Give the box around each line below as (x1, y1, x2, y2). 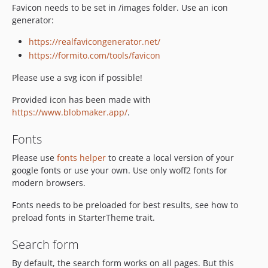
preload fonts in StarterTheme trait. (12, 212, 155, 223)
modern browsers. (12, 177, 86, 188)
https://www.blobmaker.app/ (12, 106, 127, 118)
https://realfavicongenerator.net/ (29, 35, 160, 47)
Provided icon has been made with (12, 94, 151, 105)
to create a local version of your (106, 152, 234, 163)
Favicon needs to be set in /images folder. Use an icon (12, 1, 228, 13)
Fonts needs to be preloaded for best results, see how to (12, 199, 238, 211)
